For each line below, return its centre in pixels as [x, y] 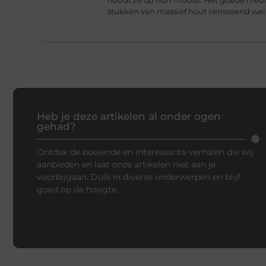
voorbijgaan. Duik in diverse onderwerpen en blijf [139, 177]
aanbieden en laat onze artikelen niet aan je [126, 165]
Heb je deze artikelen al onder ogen [129, 117]
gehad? [56, 127]
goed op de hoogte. [77, 190]
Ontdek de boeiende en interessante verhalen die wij [145, 152]
